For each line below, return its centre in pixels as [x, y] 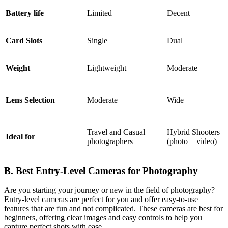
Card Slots [24, 40]
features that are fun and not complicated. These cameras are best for [113, 209]
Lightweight [107, 68]
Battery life [25, 13]
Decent [178, 13]
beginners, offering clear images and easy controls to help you [103, 218]
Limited [99, 13]
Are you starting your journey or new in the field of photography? [109, 190]
